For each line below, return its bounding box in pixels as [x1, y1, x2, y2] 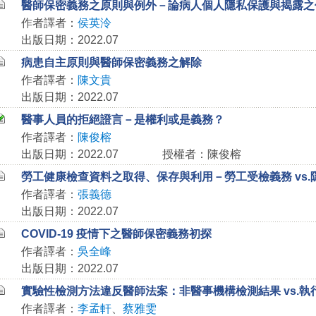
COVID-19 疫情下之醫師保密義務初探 [20, 228, 212, 240]
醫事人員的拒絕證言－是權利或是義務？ [20, 114, 224, 126]
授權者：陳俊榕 [162, 148, 241, 160]
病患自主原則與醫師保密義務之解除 [20, 56, 202, 68]
